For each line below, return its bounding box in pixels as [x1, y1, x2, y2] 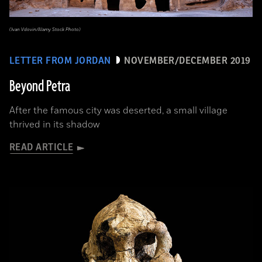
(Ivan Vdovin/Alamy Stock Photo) [9, 26, 81, 33]
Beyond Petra [9, 76, 70, 97]
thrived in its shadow [9, 118, 99, 131]
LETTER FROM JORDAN [9, 56, 111, 66]
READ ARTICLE [9, 142, 74, 153]
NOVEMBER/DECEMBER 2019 [124, 56, 251, 66]
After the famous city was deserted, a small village [9, 104, 227, 117]
